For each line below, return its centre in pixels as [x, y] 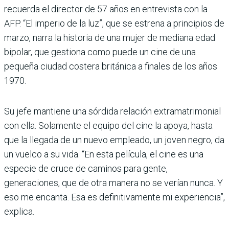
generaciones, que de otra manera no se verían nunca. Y [113, 183]
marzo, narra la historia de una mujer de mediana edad [110, 38]
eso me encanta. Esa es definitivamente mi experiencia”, [114, 197]
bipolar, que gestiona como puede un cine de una [100, 52]
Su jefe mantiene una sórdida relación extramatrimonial [112, 111]
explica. [19, 212]
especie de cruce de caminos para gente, [86, 169]
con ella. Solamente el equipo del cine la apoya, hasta [108, 126]
